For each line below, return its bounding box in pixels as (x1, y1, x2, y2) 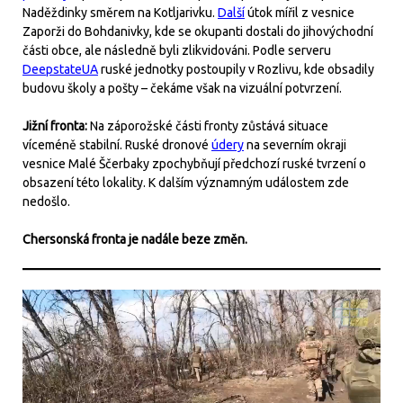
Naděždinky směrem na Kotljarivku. (22, 4, 218, 20)
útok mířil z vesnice (245, 4, 354, 20)
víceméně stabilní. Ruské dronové (22, 137, 211, 152)
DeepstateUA (22, 61, 98, 76)
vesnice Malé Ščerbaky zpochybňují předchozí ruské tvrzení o (22, 156, 366, 171)
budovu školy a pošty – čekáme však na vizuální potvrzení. (22, 80, 342, 95)
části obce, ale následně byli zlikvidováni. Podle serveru (22, 42, 331, 58)
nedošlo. (22, 193, 70, 209)
